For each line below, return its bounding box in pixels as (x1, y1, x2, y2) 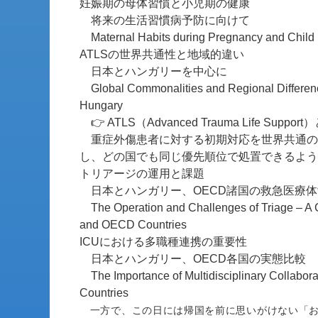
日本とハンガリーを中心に (79, 65, 227, 77)
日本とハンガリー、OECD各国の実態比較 (79, 253, 306, 265)
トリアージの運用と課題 (79, 168, 204, 180)
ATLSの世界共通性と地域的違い (79, 48, 244, 60)
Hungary (79, 99, 123, 111)
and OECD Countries (79, 219, 187, 231)
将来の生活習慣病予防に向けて (79, 14, 250, 26)
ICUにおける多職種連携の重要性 (79, 236, 247, 248)
